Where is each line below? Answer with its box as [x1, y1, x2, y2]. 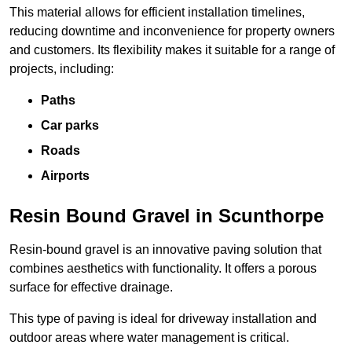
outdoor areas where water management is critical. [9, 330, 289, 344]
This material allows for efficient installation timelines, [9, 5, 305, 19]
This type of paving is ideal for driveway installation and [9, 311, 317, 325]
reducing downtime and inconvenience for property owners [9, 24, 335, 38]
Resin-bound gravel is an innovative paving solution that [9, 242, 321, 256]
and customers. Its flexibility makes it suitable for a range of [9, 42, 335, 57]
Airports [41, 168, 90, 182]
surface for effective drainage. [9, 280, 173, 294]
